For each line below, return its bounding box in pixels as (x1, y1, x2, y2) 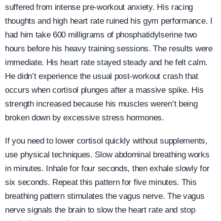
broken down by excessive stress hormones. (5, 113, 164, 123)
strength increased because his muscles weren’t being (5, 99, 198, 109)
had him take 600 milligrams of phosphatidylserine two (5, 30, 197, 40)
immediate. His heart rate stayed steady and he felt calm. (5, 58, 208, 68)
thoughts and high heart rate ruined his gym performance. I (5, 16, 213, 26)
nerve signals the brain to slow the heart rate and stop (5, 205, 195, 215)
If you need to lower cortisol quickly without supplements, (5, 136, 208, 146)
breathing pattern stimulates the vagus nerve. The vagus (5, 191, 205, 201)
